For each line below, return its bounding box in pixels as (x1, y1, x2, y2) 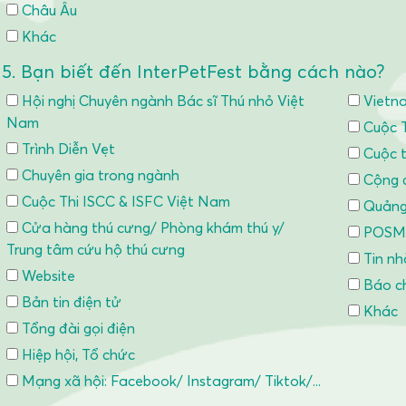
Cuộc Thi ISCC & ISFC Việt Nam (18, 192, 230, 210)
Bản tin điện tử (18, 293, 121, 311)
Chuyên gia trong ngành (18, 166, 179, 184)
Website (18, 266, 75, 285)
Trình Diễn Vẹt (18, 140, 115, 158)
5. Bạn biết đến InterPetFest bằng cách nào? (2, 61, 384, 82)
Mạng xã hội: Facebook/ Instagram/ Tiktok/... (18, 372, 321, 390)
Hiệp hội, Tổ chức (18, 345, 135, 363)
